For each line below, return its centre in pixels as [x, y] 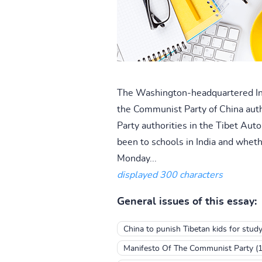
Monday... [137, 158]
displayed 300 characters [170, 175]
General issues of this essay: [187, 201]
